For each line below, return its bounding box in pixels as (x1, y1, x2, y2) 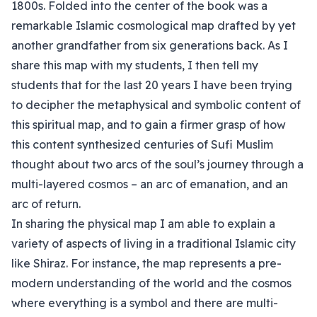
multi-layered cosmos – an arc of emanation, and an (11, 177, 288, 191)
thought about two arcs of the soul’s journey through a (11, 157, 304, 171)
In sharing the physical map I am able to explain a (11, 217, 275, 231)
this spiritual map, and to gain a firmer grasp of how (11, 117, 286, 132)
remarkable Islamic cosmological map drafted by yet (11, 18, 296, 33)
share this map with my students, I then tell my (11, 58, 258, 72)
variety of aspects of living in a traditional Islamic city (11, 236, 296, 250)
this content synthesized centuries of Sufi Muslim (11, 137, 273, 151)
